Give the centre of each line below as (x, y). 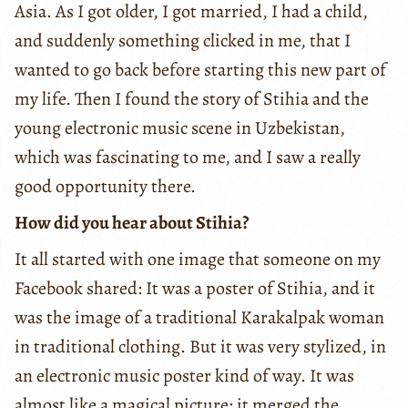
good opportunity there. (107, 187)
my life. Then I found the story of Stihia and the (192, 99)
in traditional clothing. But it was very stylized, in (200, 347)
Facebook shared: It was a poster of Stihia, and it (195, 289)
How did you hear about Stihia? (132, 223)
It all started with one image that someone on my (198, 260)
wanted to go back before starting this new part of (200, 70)
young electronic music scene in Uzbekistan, (180, 128)
